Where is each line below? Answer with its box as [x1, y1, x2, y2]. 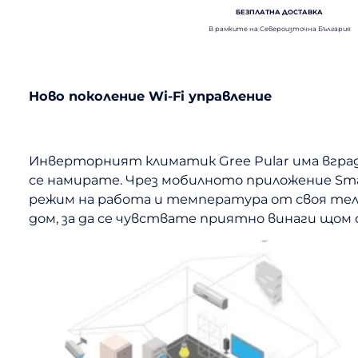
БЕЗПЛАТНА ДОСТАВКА [236, 8, 323, 17]
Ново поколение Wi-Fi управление [28, 88, 272, 105]
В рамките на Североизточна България [208, 24, 351, 33]
